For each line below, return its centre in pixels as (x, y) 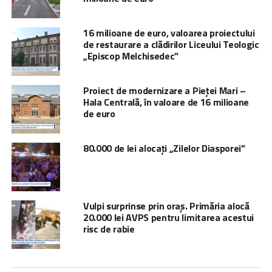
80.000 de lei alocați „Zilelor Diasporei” (164, 148)
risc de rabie (109, 229)
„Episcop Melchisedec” (131, 56)
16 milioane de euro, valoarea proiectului (169, 32)
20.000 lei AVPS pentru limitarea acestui (168, 217)
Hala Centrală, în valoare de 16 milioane (166, 102)
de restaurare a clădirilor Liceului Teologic (171, 44)
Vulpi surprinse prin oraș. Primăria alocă (166, 206)
